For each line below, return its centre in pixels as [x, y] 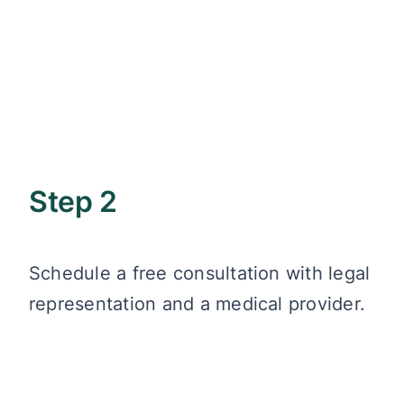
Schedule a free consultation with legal [200, 273]
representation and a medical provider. [197, 303]
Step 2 [73, 202]
